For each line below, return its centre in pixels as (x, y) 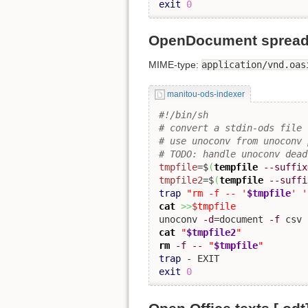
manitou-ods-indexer (206, 95)
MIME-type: (175, 65)
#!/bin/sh (184, 115)
